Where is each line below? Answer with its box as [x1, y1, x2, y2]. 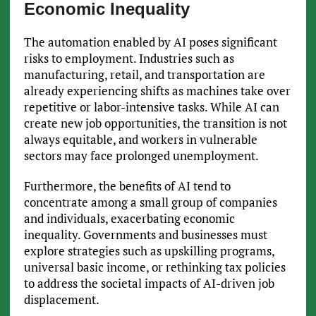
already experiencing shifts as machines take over [23, 82, 291, 99]
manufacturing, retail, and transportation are [23, 66, 265, 83]
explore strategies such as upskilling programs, [23, 242, 274, 259]
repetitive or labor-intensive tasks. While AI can [23, 98, 279, 115]
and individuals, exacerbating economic [23, 209, 235, 226]
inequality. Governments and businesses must [23, 226, 267, 243]
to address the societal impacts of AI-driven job [23, 274, 274, 291]
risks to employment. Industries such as [23, 49, 234, 66]
